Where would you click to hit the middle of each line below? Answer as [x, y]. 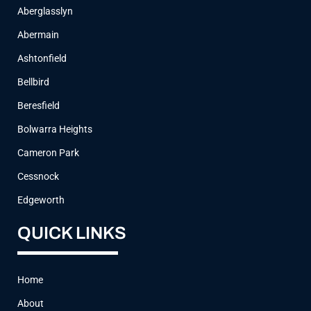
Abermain [38, 35]
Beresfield [39, 106]
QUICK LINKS [72, 233]
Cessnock [38, 176]
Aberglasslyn [45, 11]
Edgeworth [41, 200]
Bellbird [33, 82]
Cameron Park [48, 153]
